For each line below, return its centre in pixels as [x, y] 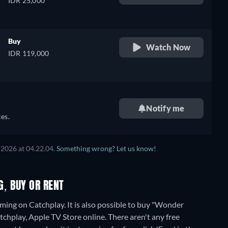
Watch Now [168, 47]
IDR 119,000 [29, 53]
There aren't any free [144, 217]
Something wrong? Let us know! [106, 149]
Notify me [165, 108]
